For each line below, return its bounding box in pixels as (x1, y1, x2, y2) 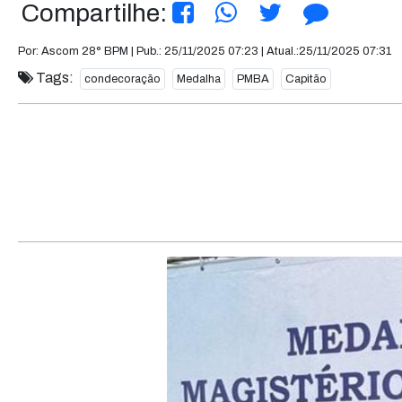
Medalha (177, 73, 221, 85)
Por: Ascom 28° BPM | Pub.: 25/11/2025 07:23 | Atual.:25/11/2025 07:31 (18, 45, 391, 57)
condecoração (84, 73, 161, 85)
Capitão (285, 73, 327, 85)
